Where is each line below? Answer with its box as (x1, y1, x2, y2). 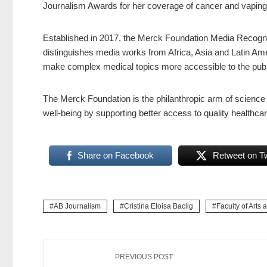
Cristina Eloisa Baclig (124, 202, 193, 211)
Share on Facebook (77, 150, 154, 161)
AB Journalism (54, 202, 101, 211)
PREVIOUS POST (115, 253, 173, 262)
